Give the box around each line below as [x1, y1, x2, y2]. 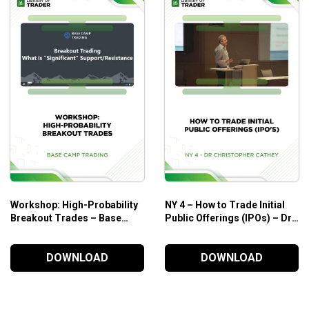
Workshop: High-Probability [10, 199, 138, 210]
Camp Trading [10, 225, 77, 237]
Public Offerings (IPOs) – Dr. [164, 212, 294, 223]
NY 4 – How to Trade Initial [164, 199, 285, 210]
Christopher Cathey [164, 225, 254, 237]
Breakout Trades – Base [10, 212, 121, 223]
